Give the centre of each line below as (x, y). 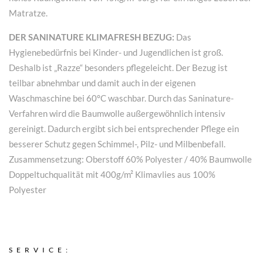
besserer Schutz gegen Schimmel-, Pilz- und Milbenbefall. (117, 144)
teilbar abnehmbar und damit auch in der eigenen (102, 82)
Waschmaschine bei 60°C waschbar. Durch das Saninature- (121, 98)
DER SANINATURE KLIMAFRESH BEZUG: (92, 37)
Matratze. (28, 13)
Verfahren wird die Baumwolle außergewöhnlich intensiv (117, 113)
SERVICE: (40, 249)
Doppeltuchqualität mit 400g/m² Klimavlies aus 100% (112, 174)
